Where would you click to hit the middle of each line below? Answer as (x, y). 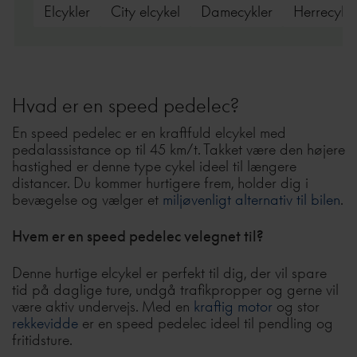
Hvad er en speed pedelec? (126, 105)
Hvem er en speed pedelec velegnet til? (137, 235)
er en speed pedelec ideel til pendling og (206, 322)
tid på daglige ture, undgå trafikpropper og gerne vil (175, 289)
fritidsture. (42, 339)
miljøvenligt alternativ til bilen (251, 199)
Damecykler (237, 11)
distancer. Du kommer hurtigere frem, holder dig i (160, 182)
